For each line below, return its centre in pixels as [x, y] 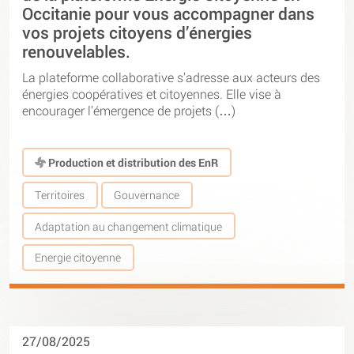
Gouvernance [147, 195]
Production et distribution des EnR [132, 162]
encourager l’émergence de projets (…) [129, 110]
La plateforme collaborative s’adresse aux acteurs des [171, 77]
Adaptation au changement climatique [129, 226]
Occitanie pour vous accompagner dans [168, 14]
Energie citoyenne [78, 258]
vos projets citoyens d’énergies [137, 33]
